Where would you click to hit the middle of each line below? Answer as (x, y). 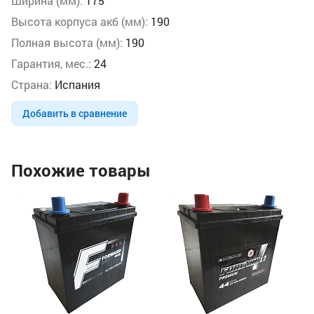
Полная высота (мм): (67, 42)
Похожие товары (81, 170)
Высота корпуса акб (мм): (80, 21)
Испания (76, 84)
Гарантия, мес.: (51, 63)
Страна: (32, 84)
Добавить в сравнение (75, 113)
